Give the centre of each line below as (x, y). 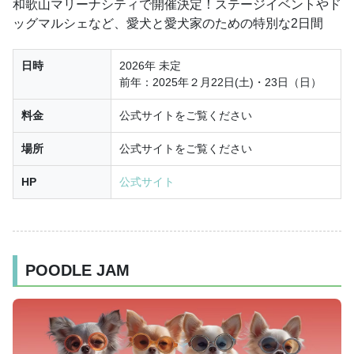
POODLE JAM (77, 270)
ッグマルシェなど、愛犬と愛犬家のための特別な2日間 (168, 23)
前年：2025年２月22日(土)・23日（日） (220, 82)
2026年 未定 (150, 65)
